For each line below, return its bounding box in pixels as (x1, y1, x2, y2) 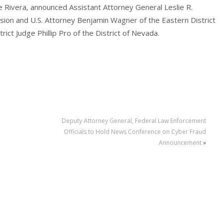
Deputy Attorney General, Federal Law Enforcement (61, 116, 206, 125)
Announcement (158, 138, 202, 147)
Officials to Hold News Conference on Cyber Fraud (63, 127, 206, 136)
